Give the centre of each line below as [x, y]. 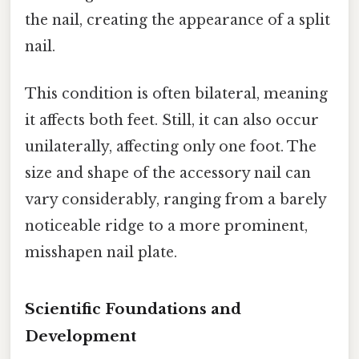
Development [81, 337]
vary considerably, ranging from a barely [175, 200]
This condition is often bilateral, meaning [176, 94]
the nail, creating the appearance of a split [177, 20]
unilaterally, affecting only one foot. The [171, 147]
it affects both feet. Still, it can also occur [172, 121]
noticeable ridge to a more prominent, [166, 226]
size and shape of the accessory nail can [168, 173]
